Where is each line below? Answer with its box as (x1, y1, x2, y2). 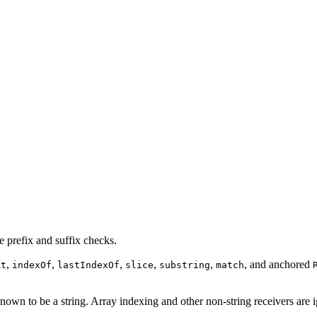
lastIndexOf (57, 260, 120, 271)
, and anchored (244, 258, 313, 271)
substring (159, 260, 210, 271)
